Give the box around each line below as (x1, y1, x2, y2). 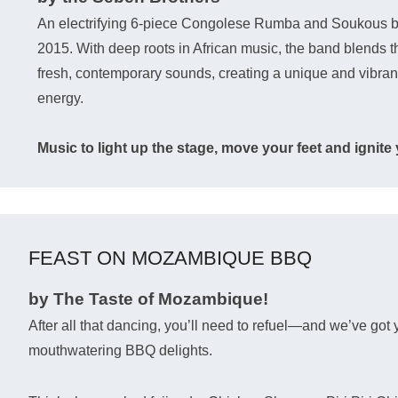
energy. (37, 91, 84, 106)
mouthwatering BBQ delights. (28, 343, 212, 358)
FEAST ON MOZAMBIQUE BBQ (28, 247, 312, 269)
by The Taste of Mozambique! (28, 290, 268, 308)
